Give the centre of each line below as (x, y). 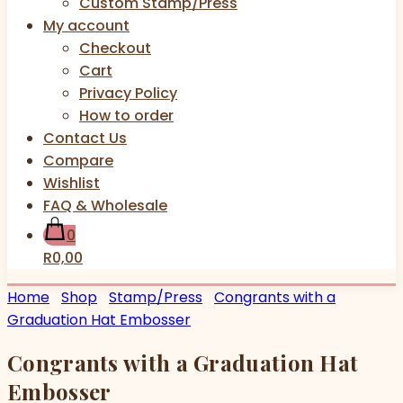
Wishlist (72, 183)
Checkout (115, 48)
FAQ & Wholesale (105, 205)
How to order (126, 115)
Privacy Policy (128, 93)
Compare (78, 160)
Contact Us (85, 138)
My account (86, 25)
